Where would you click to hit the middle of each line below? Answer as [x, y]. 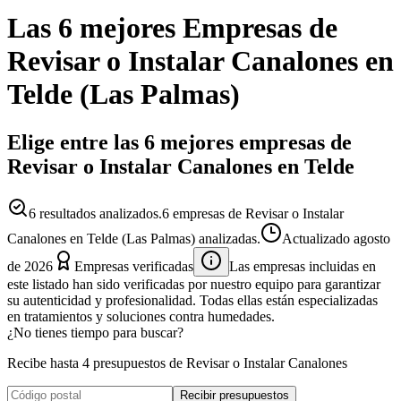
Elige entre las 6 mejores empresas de [179, 142]
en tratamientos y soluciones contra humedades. [141, 316]
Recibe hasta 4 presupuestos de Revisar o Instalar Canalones [177, 363]
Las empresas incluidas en [303, 266]
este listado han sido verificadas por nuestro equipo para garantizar [194, 284]
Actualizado [318, 238]
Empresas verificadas [134, 266]
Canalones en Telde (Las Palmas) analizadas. [134, 238]
